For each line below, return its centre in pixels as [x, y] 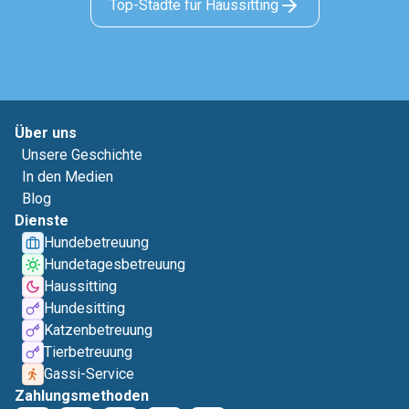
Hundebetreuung [96, 242]
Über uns [46, 133]
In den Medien [68, 177]
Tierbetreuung [88, 352]
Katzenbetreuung [98, 330]
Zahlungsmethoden [82, 396]
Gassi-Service [89, 374]
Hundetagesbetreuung [115, 264]
